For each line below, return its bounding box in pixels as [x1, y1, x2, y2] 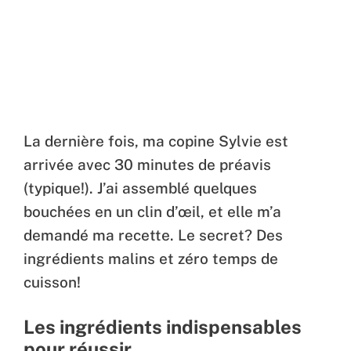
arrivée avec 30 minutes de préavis [24, 155, 271, 173]
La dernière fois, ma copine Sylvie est [24, 132, 288, 150]
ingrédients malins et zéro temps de [24, 249, 278, 267]
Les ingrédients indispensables [24, 316, 302, 338]
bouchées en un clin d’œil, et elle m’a [24, 202, 281, 220]
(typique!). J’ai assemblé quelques [24, 179, 257, 197]
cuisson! [24, 273, 81, 291]
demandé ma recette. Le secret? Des [24, 226, 283, 244]
